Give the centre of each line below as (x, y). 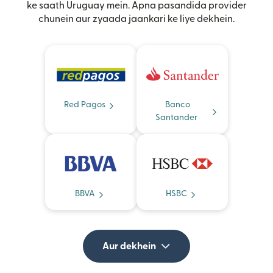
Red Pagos (85, 105)
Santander (176, 118)
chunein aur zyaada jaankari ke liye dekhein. (136, 19)
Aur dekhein (129, 246)
